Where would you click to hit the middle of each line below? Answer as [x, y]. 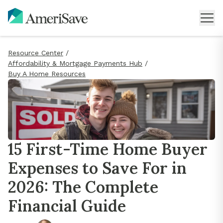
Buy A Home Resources [47, 74]
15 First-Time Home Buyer [108, 149]
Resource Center [36, 53]
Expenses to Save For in [97, 168]
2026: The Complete [83, 187]
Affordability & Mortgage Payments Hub [75, 63]
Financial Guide [67, 206]
